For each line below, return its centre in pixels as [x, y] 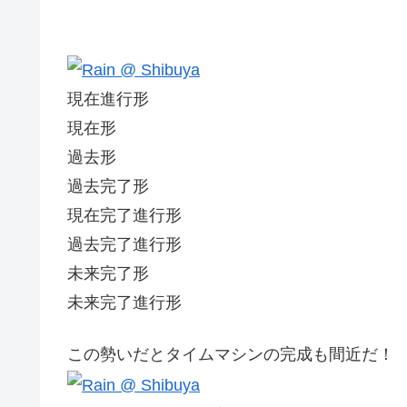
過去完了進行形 [124, 245]
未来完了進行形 [124, 303]
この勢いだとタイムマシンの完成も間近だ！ [231, 355]
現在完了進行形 [124, 216]
